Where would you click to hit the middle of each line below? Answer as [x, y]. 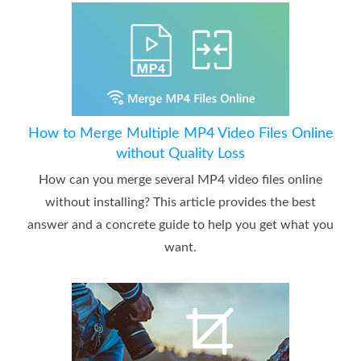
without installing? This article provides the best [180, 203]
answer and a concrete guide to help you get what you [180, 225]
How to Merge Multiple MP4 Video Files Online [180, 134]
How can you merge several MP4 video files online [180, 180]
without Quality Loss [180, 154]
